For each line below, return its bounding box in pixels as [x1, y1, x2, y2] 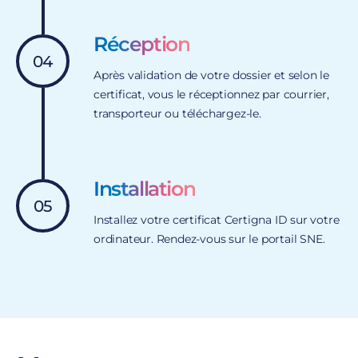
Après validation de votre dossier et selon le [93, 68, 329, 83]
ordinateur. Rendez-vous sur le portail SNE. [93, 232, 325, 247]
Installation [93, 177, 196, 201]
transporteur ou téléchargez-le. [93, 106, 261, 121]
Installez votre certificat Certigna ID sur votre [93, 213, 340, 228]
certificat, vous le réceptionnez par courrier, [93, 87, 329, 102]
